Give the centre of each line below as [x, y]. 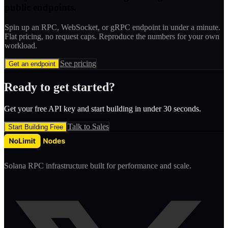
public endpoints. [40, 8]
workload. [21, 45]
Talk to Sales [88, 126]
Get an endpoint [32, 64]
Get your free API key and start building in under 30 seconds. [103, 108]
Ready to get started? [60, 87]
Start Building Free [36, 127]
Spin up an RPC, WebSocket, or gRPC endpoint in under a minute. [112, 27]
